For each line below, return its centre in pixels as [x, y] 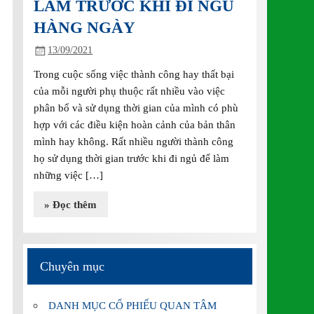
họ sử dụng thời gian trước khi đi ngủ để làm [132, 158]
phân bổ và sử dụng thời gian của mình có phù [136, 108]
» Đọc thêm [71, 204]
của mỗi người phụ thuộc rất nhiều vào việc [130, 91]
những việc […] [69, 175]
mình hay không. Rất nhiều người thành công [134, 142]
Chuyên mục [72, 267]
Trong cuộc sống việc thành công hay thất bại [134, 74]
